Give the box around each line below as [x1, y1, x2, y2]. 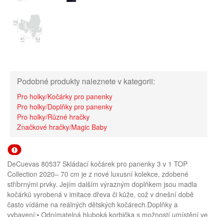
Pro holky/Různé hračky [17, 112, 90, 122]
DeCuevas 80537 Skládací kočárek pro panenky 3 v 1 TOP [7, 159, 187, 169]
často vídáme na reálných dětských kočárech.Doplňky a [7, 200, 178, 209]
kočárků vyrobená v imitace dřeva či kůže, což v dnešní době [7, 189, 194, 199]
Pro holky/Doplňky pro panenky [17, 102, 112, 111]
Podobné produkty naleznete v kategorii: [17, 76, 155, 87]
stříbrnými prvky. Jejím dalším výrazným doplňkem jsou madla [7, 179, 197, 189]
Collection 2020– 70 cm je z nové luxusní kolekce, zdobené [7, 169, 188, 179]
